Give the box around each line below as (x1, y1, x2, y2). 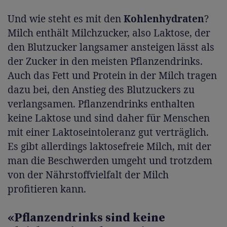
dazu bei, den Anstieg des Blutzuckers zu (8, 83, 195, 96)
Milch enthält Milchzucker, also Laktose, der (8, 26, 210, 40)
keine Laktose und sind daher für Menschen (8, 111, 210, 125)
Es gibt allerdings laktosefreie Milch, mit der (8, 139, 211, 153)
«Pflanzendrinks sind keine (8, 210, 165, 225)
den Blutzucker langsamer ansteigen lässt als (8, 40, 214, 54)
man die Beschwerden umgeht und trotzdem (8, 154, 212, 167)
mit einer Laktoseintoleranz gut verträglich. (8, 125, 209, 139)
